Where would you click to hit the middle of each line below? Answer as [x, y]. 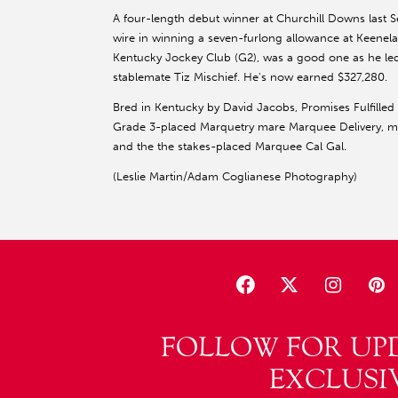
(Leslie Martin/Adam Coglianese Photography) [235, 177]
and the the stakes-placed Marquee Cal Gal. [230, 147]
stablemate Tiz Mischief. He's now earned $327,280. [250, 77]
